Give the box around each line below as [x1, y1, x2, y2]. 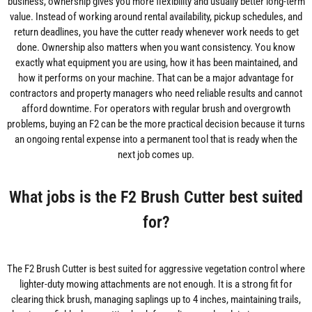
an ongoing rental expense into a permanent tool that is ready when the [15, 133, 297, 146]
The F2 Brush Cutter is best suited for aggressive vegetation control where [7, 263, 305, 276]
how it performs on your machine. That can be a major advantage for [18, 72, 294, 85]
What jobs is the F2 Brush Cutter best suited [9, 187, 303, 208]
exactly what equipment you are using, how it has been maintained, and [15, 56, 297, 70]
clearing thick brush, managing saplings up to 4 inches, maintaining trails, [11, 293, 301, 306]
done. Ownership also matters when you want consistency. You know [17, 41, 295, 54]
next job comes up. [118, 148, 194, 162]
